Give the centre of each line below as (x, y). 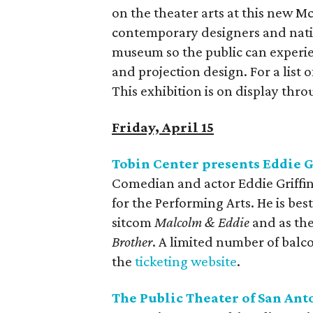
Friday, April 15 (163, 127)
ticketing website (186, 261)
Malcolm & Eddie (203, 222)
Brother (132, 242)
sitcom (133, 222)
